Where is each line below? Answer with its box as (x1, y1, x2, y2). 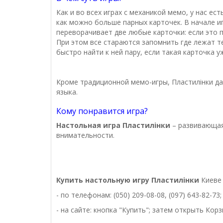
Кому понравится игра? (56, 106, 148, 117)
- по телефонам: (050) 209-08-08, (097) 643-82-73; (56, 190, 222, 200)
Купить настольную (56, 175, 132, 185)
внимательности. (56, 130, 114, 140)
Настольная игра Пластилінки (56, 120, 172, 130)
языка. (56, 87, 78, 97)
